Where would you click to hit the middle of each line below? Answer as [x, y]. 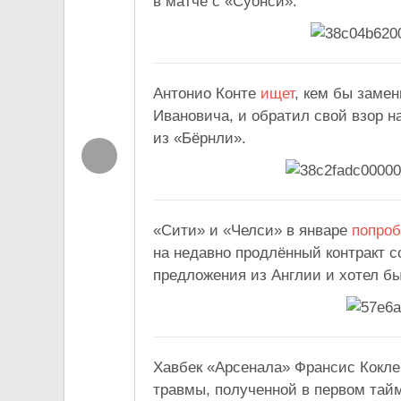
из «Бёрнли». [200, 139]
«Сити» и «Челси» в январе [252, 231]
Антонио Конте [207, 94]
